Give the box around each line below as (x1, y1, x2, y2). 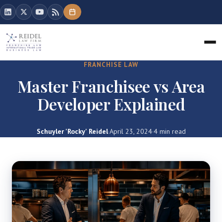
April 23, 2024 (109, 127, 152, 136)
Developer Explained (37, 93, 185, 114)
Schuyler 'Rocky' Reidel (36, 127, 108, 136)
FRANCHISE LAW (83, 60, 139, 69)
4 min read (153, 127, 186, 136)
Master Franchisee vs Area (17, 75, 205, 97)
